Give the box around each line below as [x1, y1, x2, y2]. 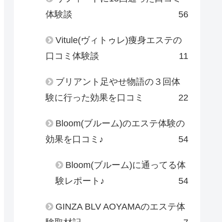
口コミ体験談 [46, 51, 99, 61]
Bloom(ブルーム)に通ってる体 [65, 160, 186, 170]
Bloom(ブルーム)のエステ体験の [55, 118, 185, 128]
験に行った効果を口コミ [46, 92, 144, 103]
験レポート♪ [55, 175, 105, 186]
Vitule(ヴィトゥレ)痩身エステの [55, 35, 182, 45]
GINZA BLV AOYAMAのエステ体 [55, 201, 185, 212]
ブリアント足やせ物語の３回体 [55, 76, 180, 87]
